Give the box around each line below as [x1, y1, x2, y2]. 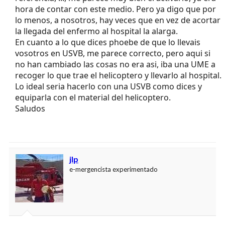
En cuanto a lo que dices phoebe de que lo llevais [15, 37, 200, 48]
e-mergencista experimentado [69, 165, 158, 174]
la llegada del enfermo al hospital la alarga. [15, 26, 178, 37]
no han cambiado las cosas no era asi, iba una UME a [15, 59, 215, 70]
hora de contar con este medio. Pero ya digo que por [15, 4, 216, 15]
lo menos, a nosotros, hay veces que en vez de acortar [15, 15, 220, 26]
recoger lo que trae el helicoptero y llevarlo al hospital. [15, 70, 221, 81]
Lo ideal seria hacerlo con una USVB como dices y [15, 81, 202, 92]
